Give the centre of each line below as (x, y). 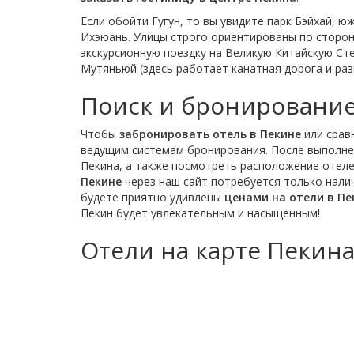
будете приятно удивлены (153, 197)
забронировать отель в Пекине (210, 134)
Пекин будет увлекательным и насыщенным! (200, 213)
